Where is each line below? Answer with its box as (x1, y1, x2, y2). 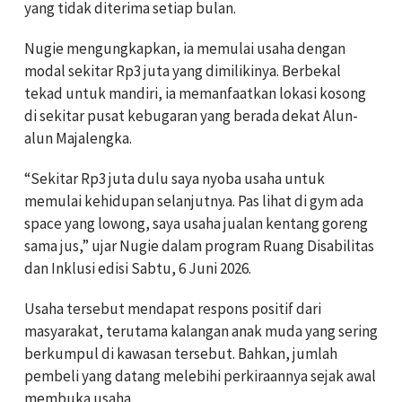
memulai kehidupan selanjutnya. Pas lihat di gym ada (24, 190, 363, 211)
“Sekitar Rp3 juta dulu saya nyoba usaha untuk (24, 168, 325, 188)
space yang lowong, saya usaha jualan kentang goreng (24, 213, 368, 233)
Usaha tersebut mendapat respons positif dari (24, 298, 321, 319)
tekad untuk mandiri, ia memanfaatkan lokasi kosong (24, 83, 366, 103)
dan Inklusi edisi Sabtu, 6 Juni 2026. (24, 258, 251, 278)
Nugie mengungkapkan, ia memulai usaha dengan (24, 38, 345, 58)
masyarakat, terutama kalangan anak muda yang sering (24, 320, 378, 341)
